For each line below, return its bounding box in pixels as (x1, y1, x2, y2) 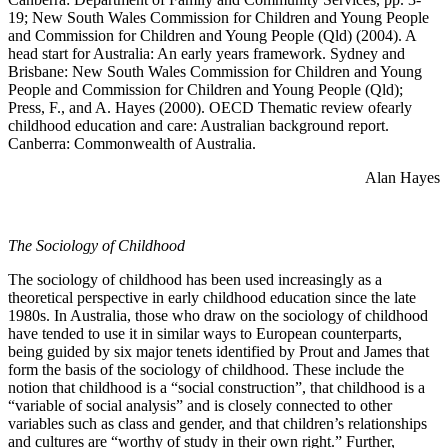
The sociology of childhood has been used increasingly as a (8, 270, 382, 288)
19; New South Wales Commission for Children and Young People (8, 8, 429, 26)
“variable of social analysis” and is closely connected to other (8, 396, 392, 414)
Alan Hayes (365, 168, 440, 186)
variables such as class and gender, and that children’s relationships (8, 414, 427, 432)
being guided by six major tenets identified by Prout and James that (8, 342, 429, 360)
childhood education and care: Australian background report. (8, 116, 389, 134)
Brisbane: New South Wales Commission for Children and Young (8, 62, 422, 80)
